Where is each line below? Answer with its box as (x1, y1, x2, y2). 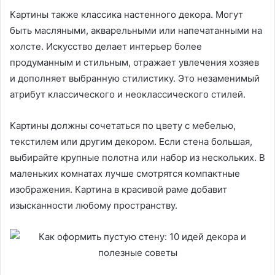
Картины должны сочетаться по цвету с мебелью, (10, 120, 236, 132)
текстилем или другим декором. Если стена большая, (10, 136, 252, 148)
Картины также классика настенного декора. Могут (10, 9, 243, 21)
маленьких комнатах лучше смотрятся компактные (10, 168, 240, 180)
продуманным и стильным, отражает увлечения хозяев (10, 56, 259, 69)
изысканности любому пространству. (10, 199, 177, 212)
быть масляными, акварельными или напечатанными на (10, 25, 262, 37)
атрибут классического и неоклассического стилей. (10, 88, 246, 101)
